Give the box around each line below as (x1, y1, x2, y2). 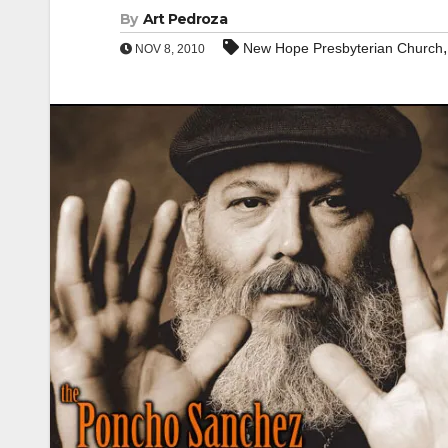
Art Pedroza (142, 10, 227, 28)
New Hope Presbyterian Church (243, 40, 443, 56)
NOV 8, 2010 (132, 42, 205, 56)
